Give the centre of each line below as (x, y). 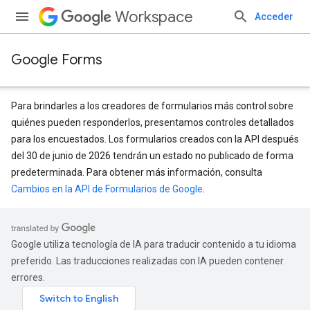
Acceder (274, 17)
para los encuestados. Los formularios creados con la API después (155, 139)
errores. (28, 277)
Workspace (154, 17)
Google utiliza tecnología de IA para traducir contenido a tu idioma (154, 244)
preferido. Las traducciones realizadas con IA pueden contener (147, 261)
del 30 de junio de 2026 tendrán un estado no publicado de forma (152, 156)
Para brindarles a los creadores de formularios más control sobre (152, 106)
